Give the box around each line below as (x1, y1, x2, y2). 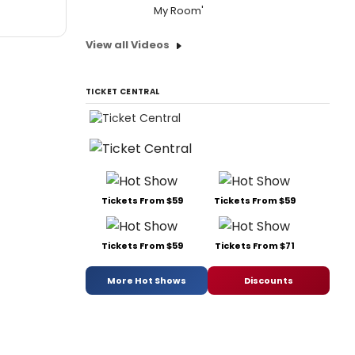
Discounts (244, 273, 293, 287)
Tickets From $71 (214, 239, 295, 253)
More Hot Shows (107, 273, 186, 287)
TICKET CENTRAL (86, 86, 160, 97)
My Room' (154, 3, 204, 18)
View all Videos (86, 37, 170, 52)
